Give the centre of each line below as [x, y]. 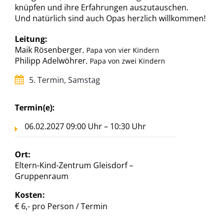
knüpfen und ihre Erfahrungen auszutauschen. [102, 8]
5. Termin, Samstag [64, 80]
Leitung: [31, 39]
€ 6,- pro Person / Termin [61, 206]
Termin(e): [35, 107]
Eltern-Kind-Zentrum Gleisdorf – [74, 166]
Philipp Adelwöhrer [50, 61]
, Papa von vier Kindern [121, 50]
